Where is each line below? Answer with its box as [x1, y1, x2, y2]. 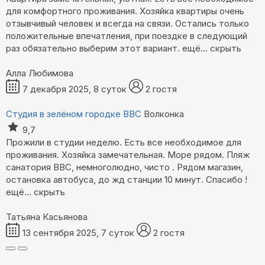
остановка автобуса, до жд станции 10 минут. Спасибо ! [6, 174, 247, 186]
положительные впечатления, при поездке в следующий [6, 30, 247, 42]
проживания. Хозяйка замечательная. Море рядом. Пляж [6, 149, 250, 161]
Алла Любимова [6, 67, 73, 79]
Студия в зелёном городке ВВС [6, 108, 144, 120]
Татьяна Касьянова [6, 211, 88, 223]
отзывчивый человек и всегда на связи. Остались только [6, 18, 249, 30]
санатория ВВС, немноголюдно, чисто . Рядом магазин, [6, 161, 243, 173]
